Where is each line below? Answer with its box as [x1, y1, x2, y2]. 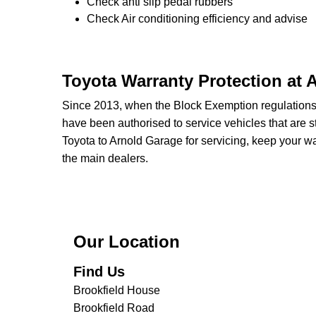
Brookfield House [73, 284, 160, 296]
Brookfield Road [73, 302, 154, 314]
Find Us [73, 264, 125, 279]
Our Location [73, 232, 180, 251]
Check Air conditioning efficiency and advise [87, 13, 308, 25]
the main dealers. [62, 152, 148, 164]
